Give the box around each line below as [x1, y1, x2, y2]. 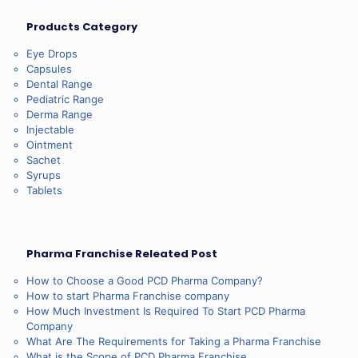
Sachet [26, 153, 61, 166]
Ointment [26, 137, 73, 151]
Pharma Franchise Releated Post [26, 245, 217, 261]
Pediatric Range [26, 92, 104, 105]
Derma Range [26, 107, 93, 121]
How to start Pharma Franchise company [26, 288, 229, 302]
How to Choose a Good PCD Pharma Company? [26, 273, 263, 287]
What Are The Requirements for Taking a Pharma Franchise [26, 334, 321, 348]
